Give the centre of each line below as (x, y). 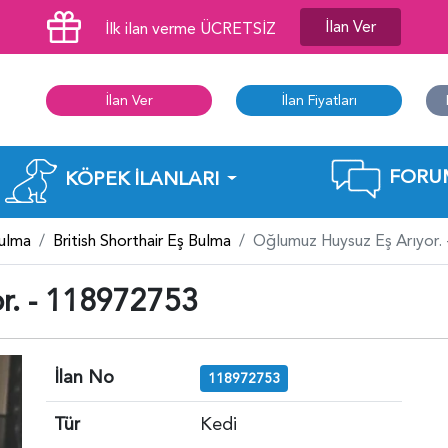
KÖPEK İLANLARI (141, 178)
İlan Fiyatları (319, 100)
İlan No (84, 377)
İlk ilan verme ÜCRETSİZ (190, 29)
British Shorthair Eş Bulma (142, 240)
